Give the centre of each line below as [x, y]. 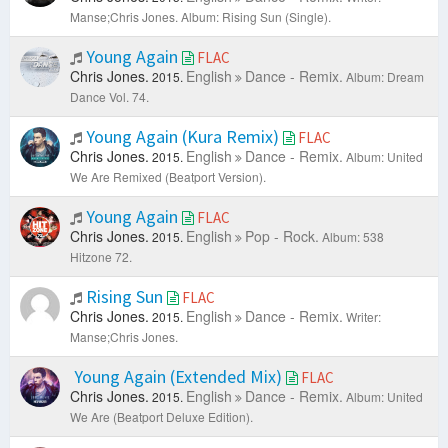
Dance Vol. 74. [109, 97]
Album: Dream [385, 77]
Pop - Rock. [282, 236]
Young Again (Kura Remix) [182, 137]
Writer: [363, 317]
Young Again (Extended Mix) [178, 377]
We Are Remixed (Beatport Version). [168, 177]
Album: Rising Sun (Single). [256, 17]
